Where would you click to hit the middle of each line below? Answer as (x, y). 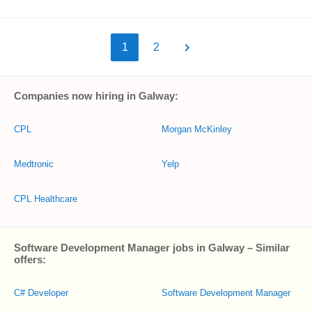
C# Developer (41, 293)
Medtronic (34, 164)
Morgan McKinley (197, 129)
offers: (30, 259)
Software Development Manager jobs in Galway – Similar (152, 248)
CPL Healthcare (46, 199)
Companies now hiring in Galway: (96, 96)
